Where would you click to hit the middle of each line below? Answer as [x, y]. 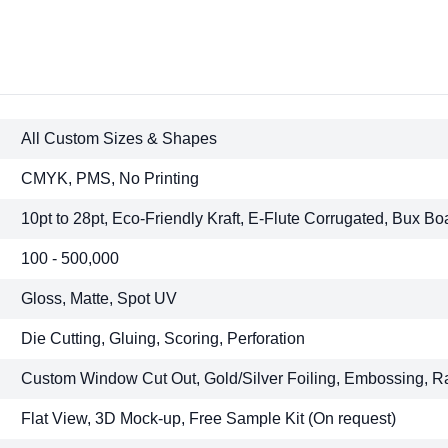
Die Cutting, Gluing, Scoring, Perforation [163, 339]
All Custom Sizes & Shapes [119, 139]
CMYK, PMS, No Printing [110, 179]
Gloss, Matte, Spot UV [99, 299]
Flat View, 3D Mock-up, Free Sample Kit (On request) [209, 419]
